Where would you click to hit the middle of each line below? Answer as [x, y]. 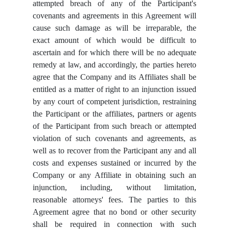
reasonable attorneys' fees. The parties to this [114, 200]
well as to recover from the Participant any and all [114, 151]
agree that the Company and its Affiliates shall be [114, 77]
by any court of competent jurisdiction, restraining [114, 102]
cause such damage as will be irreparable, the [114, 28]
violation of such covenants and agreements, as [114, 139]
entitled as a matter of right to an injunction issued [114, 89]
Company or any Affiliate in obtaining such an [114, 175]
